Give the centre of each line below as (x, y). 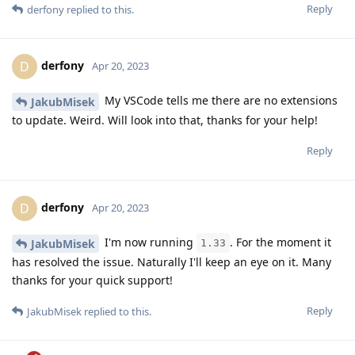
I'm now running (149, 242)
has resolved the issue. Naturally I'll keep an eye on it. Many (172, 261)
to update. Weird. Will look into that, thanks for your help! (165, 120)
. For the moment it (281, 242)
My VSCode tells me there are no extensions (219, 101)
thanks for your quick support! (92, 280)
